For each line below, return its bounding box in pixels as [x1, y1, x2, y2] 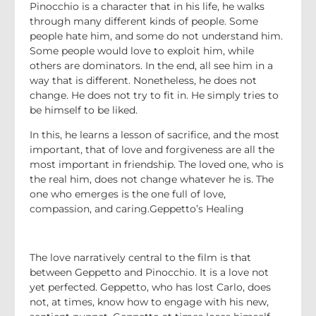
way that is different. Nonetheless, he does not [30, 73, 257, 87]
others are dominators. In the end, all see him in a [30, 59, 273, 72]
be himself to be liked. [30, 103, 138, 116]
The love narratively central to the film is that [30, 250, 251, 264]
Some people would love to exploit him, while [30, 44, 254, 57]
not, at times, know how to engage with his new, [30, 295, 269, 308]
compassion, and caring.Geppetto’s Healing [30, 202, 244, 216]
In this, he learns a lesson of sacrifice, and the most [30, 128, 279, 142]
